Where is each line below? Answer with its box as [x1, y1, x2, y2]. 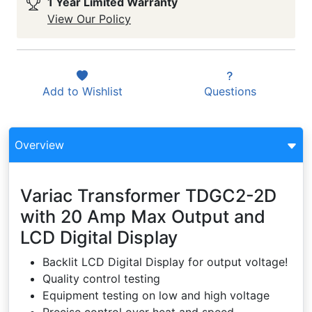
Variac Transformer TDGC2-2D [20, 185, 276, 206]
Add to [42, 84, 82, 98]
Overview [15, 138, 64, 152]
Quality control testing [42, 272, 160, 286]
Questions [203, 84, 256, 98]
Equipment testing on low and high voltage [42, 288, 270, 302]
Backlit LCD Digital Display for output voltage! [42, 255, 288, 269]
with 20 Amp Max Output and [20, 206, 265, 227]
